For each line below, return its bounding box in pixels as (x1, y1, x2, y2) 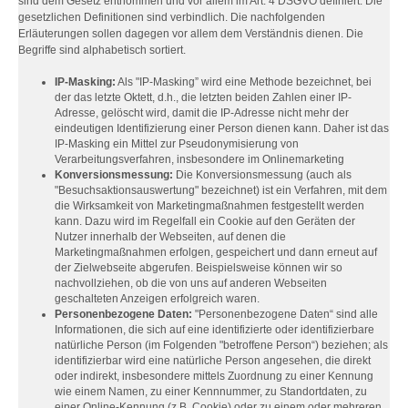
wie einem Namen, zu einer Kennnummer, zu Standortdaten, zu (55, 385, 367, 398)
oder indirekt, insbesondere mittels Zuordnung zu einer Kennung (55, 370, 373, 382)
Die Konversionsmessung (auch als (173, 168, 352, 181)
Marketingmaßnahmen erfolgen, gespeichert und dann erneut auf (55, 246, 377, 259)
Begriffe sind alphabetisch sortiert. (18, 44, 186, 56)
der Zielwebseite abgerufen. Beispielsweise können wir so (55, 261, 342, 274)
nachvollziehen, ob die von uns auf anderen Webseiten (55, 277, 327, 290)
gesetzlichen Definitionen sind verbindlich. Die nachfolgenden (18, 11, 325, 24)
